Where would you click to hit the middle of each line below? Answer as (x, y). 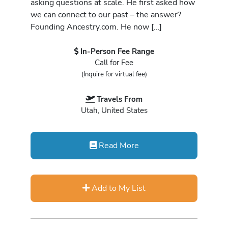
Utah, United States (114, 110)
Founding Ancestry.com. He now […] (96, 27)
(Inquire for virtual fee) (114, 74)
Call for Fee (114, 62)
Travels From (120, 99)
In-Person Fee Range (117, 51)
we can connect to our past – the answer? (106, 15)
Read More (118, 146)
